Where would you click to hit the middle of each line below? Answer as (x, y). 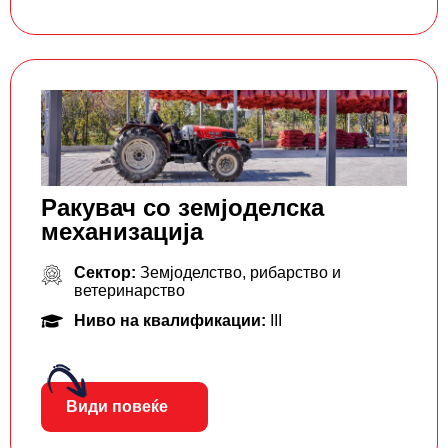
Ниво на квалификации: (171, 320)
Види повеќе (117, 406)
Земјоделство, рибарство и (240, 272)
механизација (122, 231)
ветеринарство (129, 290)
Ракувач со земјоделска (182, 207)
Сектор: (106, 272)
